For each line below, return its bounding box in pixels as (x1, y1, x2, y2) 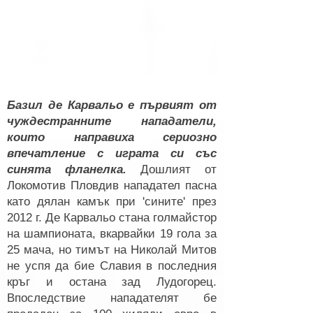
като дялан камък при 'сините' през (7, 195, 217, 208)
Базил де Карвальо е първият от (7, 99, 217, 112)
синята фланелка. (7, 163, 126, 176)
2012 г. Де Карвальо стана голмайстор (7, 211, 217, 224)
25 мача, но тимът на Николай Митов (7, 243, 217, 256)
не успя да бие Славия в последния (7, 259, 217, 272)
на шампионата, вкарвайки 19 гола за (7, 227, 217, 240)
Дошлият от (126, 163, 217, 176)
